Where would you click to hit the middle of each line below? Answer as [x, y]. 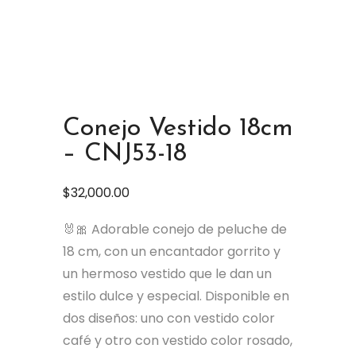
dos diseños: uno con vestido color [169, 318]
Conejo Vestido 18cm [178, 129]
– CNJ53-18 [125, 154]
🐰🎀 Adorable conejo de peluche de [175, 229]
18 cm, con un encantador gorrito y [172, 252]
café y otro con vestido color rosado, [178, 341]
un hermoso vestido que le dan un [167, 274]
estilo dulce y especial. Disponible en [176, 296]
